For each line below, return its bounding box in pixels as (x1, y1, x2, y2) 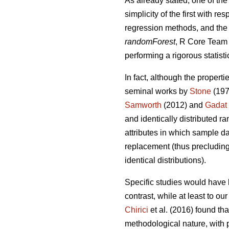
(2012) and (162, 101, 205, 110)
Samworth (125, 101, 162, 110)
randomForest (125, 37, 175, 47)
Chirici (125, 205, 148, 215)
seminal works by (125, 87, 190, 96)
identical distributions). (125, 156, 206, 165)
